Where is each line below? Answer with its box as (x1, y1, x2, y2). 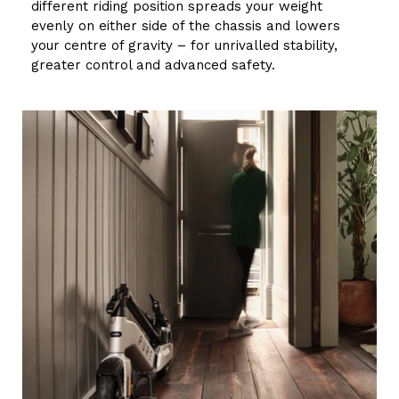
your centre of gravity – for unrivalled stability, (31, 37, 338, 54)
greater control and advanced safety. (31, 57, 275, 74)
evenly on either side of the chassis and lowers (31, 18, 340, 35)
